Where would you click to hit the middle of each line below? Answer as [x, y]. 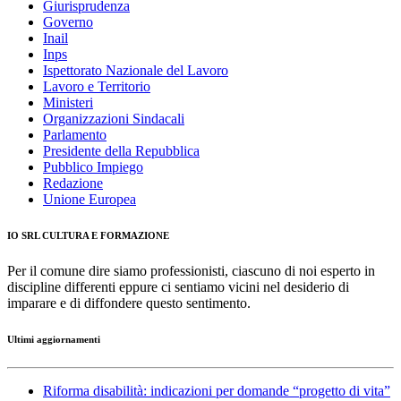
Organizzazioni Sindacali [114, 119]
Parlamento [75, 135]
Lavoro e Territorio [97, 87]
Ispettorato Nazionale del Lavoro [136, 71]
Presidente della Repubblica [121, 151]
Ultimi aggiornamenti [54, 340]
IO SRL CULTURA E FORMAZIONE [88, 236]
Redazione [73, 183]
